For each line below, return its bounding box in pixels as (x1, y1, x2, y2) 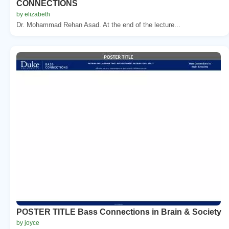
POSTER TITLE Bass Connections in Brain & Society (16, 207, 221, 216)
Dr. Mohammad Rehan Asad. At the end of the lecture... (16, 20, 180, 29)
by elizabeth (16, 10, 50, 18)
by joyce (16, 219, 39, 226)
